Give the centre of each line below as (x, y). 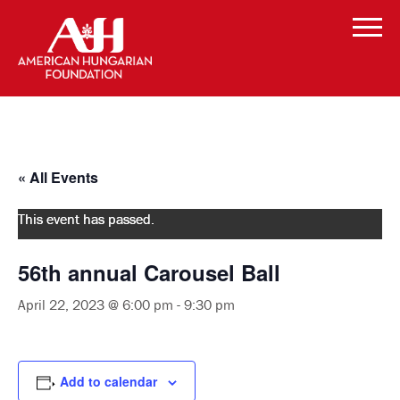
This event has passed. (86, 219)
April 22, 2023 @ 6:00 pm (96, 304)
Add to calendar (108, 381)
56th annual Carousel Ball (149, 272)
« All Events (58, 177)
